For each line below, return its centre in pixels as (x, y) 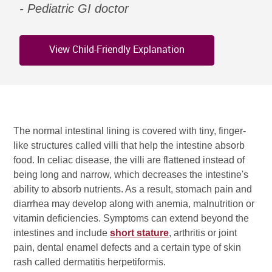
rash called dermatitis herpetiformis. (90, 262)
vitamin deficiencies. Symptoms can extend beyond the (131, 218)
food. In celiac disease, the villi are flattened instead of (129, 160)
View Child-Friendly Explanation (117, 49)
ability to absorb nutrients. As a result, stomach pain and (133, 189)
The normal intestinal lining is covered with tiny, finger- (130, 131)
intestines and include (62, 233)
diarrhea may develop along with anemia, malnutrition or (134, 203)
